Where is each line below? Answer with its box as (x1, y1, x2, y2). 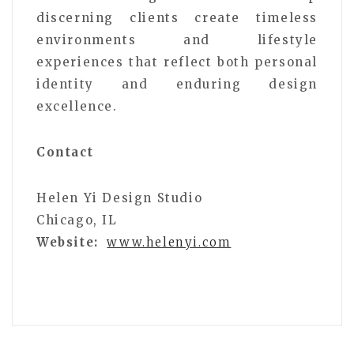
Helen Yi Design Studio (36, 190, 203, 205)
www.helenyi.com (107, 234, 232, 250)
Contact (36, 144, 94, 160)
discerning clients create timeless (36, 9, 318, 25)
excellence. (36, 98, 118, 114)
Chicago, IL (36, 212, 118, 228)
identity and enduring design (36, 76, 318, 92)
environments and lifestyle (36, 32, 318, 47)
